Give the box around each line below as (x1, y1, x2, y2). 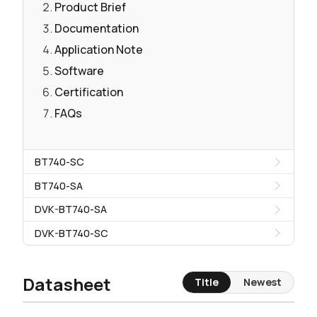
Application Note (54, 42, 143, 58)
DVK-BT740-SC (35, 226, 108, 240)
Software (54, 63, 104, 79)
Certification (54, 84, 123, 100)
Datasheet (23, 272, 111, 296)
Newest (243, 275, 282, 289)
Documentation (54, 21, 139, 37)
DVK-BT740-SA (35, 202, 107, 217)
